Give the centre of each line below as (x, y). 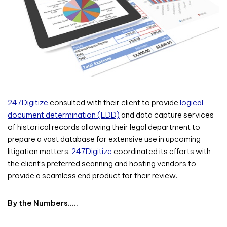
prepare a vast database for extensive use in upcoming (104, 139)
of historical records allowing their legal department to (104, 127)
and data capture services (167, 115)
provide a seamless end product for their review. (92, 175)
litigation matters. (40, 151)
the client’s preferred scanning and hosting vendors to (102, 163)
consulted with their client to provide (114, 102)
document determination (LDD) (64, 115)
